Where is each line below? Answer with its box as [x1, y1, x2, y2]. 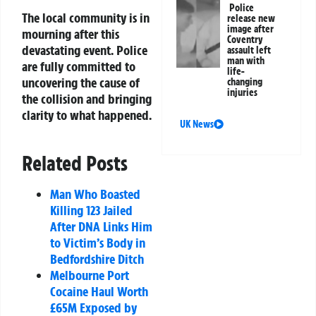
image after [227, 22, 274, 35]
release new [227, 11, 276, 25]
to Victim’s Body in [50, 234, 145, 252]
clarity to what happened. [22, 107, 152, 124]
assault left [227, 43, 272, 56]
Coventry [227, 32, 264, 46]
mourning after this [22, 25, 119, 43]
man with [227, 54, 265, 67]
